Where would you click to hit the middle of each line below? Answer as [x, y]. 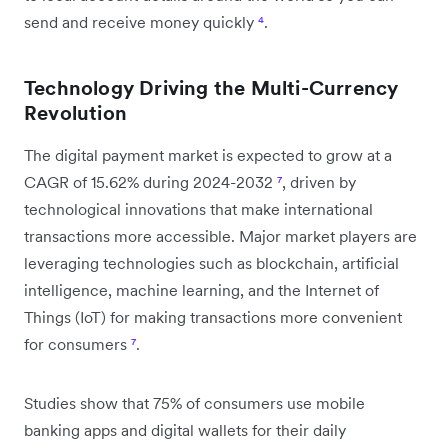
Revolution [75, 112]
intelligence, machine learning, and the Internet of [201, 289]
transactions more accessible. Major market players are [220, 235]
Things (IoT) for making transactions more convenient [213, 316]
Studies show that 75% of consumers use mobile [194, 402]
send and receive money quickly [141, 21]
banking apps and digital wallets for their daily [185, 429]
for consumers [77, 343]
